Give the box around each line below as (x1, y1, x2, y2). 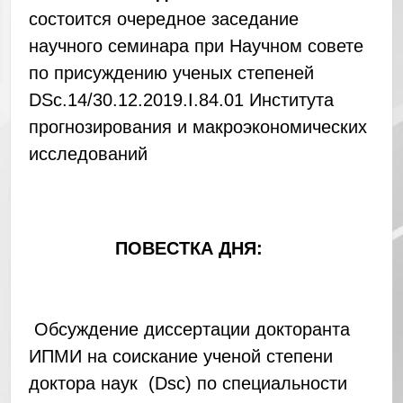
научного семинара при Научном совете (28, 36, 363, 57)
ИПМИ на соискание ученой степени (28, 346, 333, 367)
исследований (28, 144, 148, 165)
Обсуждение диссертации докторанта (28, 319, 350, 340)
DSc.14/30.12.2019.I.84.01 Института (28, 90, 334, 111)
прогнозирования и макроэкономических (28, 117, 367, 138)
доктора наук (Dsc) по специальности (28, 373, 347, 394)
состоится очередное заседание (28, 9, 299, 30)
